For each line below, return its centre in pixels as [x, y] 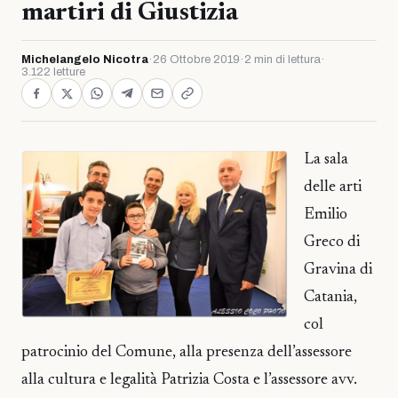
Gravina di [338, 270]
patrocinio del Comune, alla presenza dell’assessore [187, 353]
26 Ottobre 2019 [196, 60]
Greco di [332, 243]
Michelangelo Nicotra [85, 60]
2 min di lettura [283, 60]
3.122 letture [53, 72]
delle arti [333, 187]
